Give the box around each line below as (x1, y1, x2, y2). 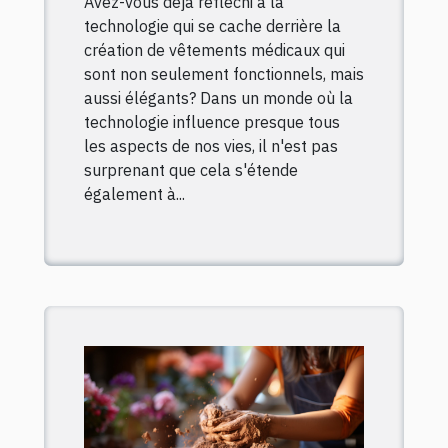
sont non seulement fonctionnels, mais (84, 64, 364, 85)
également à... (84, 184, 185, 205)
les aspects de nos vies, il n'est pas (84, 136, 338, 157)
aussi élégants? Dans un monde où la (84, 88, 353, 109)
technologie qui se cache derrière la (84, 16, 341, 37)
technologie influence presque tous (84, 112, 340, 133)
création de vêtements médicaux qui (84, 40, 345, 61)
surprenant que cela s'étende (84, 160, 298, 181)
